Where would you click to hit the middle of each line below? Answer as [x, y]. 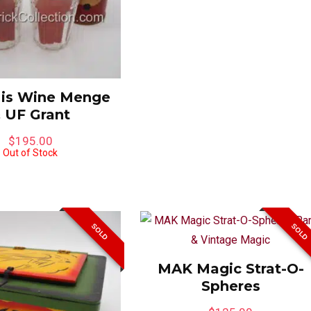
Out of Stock [31, 152]
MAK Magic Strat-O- [230, 268]
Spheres [230, 286]
